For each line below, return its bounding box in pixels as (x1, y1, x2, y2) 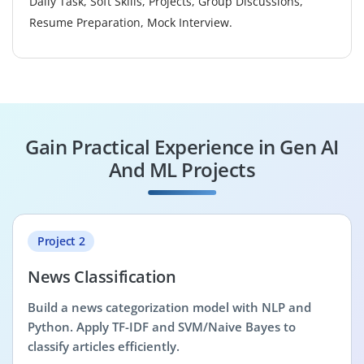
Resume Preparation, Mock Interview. (29, 14, 232, 30)
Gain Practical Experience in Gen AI (25, 132, 339, 160)
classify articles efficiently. (28, 338, 180, 354)
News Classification (28, 266, 176, 288)
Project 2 (37, 232, 85, 249)
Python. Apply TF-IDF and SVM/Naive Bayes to (28, 318, 296, 335)
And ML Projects (108, 155, 256, 183)
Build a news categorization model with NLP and (28, 299, 311, 315)
